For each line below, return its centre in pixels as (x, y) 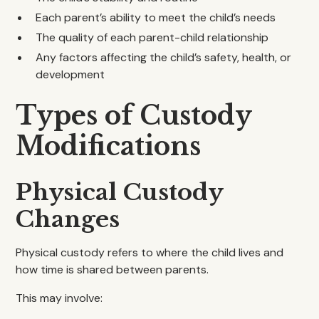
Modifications (109, 146)
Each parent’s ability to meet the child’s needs (156, 17)
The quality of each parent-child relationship (152, 37)
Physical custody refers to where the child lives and (150, 252)
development (70, 74)
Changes (68, 219)
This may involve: (59, 298)
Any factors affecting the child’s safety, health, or (164, 57)
